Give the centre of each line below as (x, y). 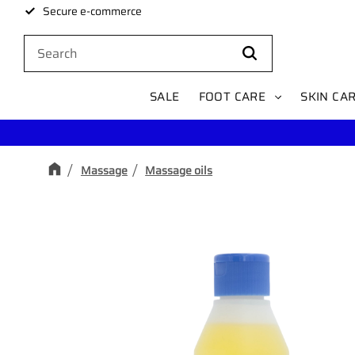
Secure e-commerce (92, 11)
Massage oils (179, 170)
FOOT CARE (232, 97)
